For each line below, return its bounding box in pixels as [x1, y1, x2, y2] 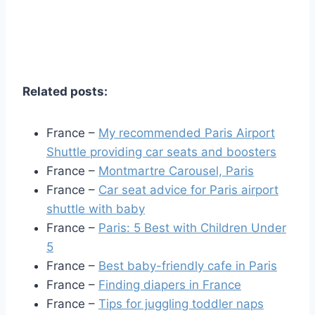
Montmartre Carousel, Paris [98, 163, 254, 178]
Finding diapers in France [98, 277, 241, 292]
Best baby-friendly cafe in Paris [98, 258, 277, 273]
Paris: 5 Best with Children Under [98, 220, 286, 235]
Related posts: [22, 84, 108, 98]
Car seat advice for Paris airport [98, 182, 278, 197]
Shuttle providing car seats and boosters [46, 144, 276, 159]
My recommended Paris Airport [98, 125, 275, 140]
